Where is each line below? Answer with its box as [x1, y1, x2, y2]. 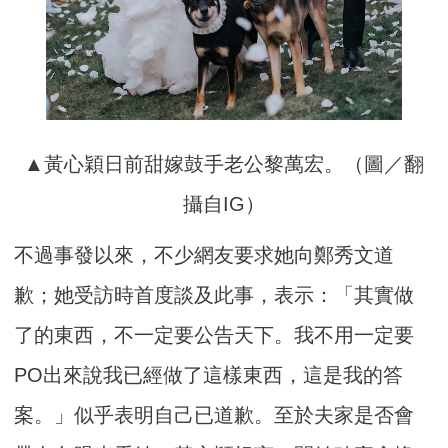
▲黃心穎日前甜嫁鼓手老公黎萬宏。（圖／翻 [24, 152, 424, 175]
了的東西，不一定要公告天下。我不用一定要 [14, 323, 415, 346]
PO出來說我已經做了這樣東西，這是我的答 [14, 363, 404, 386]
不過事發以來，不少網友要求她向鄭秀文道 [14, 243, 395, 266]
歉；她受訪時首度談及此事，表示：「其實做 [14, 283, 415, 306]
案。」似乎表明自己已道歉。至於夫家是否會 [14, 403, 415, 426]
